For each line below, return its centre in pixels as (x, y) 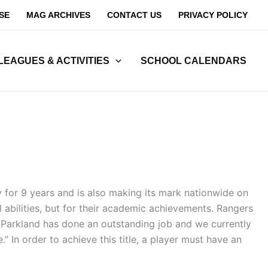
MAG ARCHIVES (58, 15)
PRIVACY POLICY (213, 15)
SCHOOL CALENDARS (194, 60)
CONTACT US (134, 15)
